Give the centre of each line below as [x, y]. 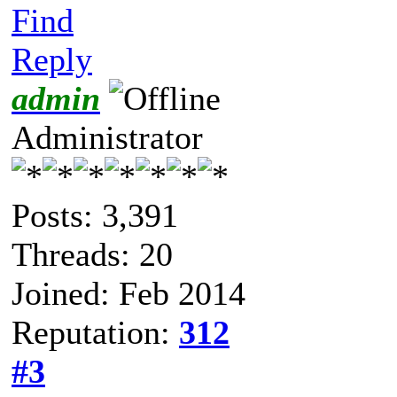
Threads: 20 [92, 254]
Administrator [107, 137]
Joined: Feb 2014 [128, 293]
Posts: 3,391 [95, 215]
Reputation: [95, 332]
